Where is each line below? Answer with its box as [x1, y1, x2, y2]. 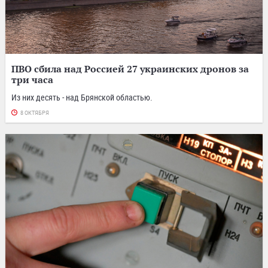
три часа [11, 74, 53, 86]
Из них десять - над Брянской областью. [11, 92, 153, 103]
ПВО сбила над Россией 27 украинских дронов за [11, 63, 249, 75]
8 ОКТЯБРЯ [20, 110, 49, 117]
